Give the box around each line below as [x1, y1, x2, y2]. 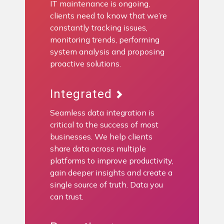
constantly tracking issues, [50, 22, 147, 33]
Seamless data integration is [50, 107, 154, 118]
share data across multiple [50, 143, 146, 154]
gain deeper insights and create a [50, 167, 172, 178]
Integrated [50, 87, 116, 101]
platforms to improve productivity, [50, 155, 173, 166]
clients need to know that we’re [50, 10, 167, 21]
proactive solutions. [50, 58, 121, 69]
